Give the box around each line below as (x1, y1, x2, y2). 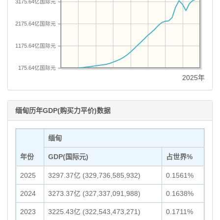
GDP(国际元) (48, 153, 88, 161)
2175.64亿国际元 (15, 20, 56, 27)
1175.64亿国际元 (15, 42, 56, 49)
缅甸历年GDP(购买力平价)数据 (15, 107, 110, 114)
